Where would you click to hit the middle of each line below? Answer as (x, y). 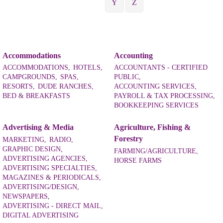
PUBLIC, (127, 77)
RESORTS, (19, 86)
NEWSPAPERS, (26, 196)
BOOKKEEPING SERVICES (156, 105)
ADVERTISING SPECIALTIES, (50, 168)
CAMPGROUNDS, (30, 77)
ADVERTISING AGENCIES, (45, 158)
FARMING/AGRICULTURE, (156, 151)
